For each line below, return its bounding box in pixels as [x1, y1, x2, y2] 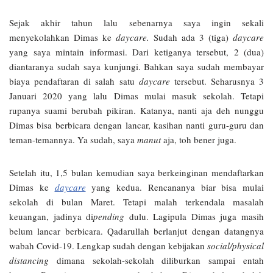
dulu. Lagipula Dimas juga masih [124, 210, 264, 222]
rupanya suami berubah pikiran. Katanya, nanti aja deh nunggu [9, 104, 264, 116]
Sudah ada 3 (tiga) [149, 31, 233, 43]
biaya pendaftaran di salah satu [9, 75, 139, 87]
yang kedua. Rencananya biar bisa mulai [85, 181, 264, 193]
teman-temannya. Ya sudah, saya [9, 133, 137, 146]
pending [93, 210, 125, 222]
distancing [9, 254, 49, 266]
